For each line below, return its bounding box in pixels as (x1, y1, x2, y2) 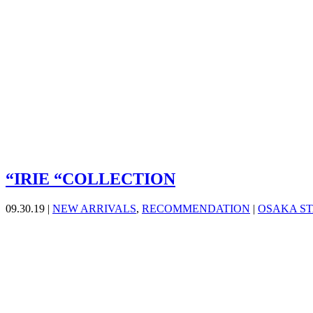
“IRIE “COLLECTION (6, 170, 175, 189)
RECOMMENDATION (142, 203, 250, 215)
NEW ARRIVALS (52, 203, 136, 215)
